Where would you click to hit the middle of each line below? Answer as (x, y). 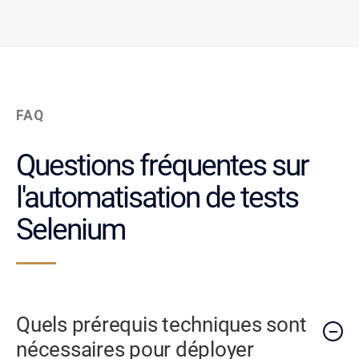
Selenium (71, 229)
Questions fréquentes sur (162, 165)
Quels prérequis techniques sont (161, 325)
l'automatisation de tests (157, 197)
